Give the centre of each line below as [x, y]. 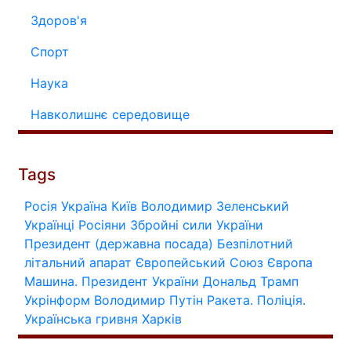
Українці [49, 225]
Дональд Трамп [251, 281]
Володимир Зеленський [215, 206]
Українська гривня [81, 319]
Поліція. [281, 300]
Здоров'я [59, 20]
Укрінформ [57, 300]
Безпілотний [255, 244]
